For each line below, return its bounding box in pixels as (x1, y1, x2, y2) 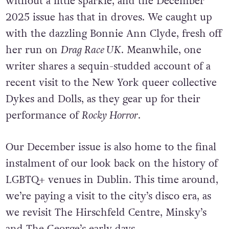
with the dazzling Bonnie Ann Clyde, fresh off (5, 26, 222, 41)
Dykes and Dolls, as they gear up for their (5, 91, 200, 106)
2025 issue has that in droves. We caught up (5, 10, 212, 25)
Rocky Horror (81, 108, 138, 123)
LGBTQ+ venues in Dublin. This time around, (5, 173, 218, 188)
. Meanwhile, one (121, 42, 201, 57)
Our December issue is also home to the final (5, 140, 216, 155)
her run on (5, 42, 61, 57)
